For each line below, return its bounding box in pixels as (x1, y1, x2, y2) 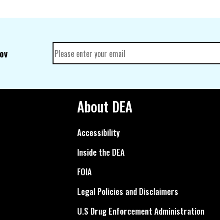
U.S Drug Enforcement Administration (77, 205, 204, 218)
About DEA (77, 96, 133, 117)
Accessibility (77, 126, 120, 139)
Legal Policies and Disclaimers (77, 185, 178, 198)
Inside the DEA (77, 146, 125, 159)
